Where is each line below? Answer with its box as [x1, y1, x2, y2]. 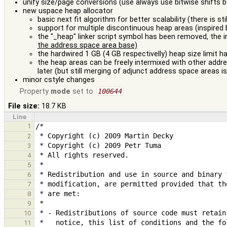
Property [20, 87, 51, 96]
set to [70, 87, 96, 96]
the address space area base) [37, 41, 137, 50]
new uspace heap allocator [22, 6, 113, 15]
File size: [8, 101, 40, 110]
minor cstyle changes [22, 75, 95, 84]
